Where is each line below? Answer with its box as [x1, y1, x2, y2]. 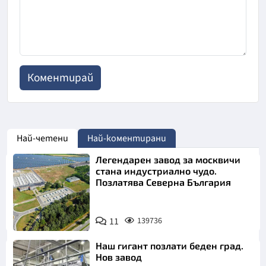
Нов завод [96, 251, 142, 262]
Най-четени [17, 132, 68, 145]
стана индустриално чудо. [96, 165, 217, 177]
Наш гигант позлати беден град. [96, 239, 244, 251]
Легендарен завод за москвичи [96, 154, 241, 166]
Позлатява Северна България [96, 176, 232, 188]
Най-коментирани [87, 132, 166, 145]
